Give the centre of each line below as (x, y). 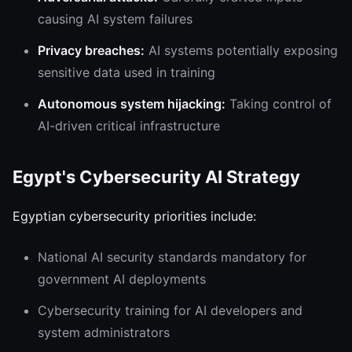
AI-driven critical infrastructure (129, 126)
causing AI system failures (115, 19)
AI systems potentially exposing (241, 50)
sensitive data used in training (126, 72)
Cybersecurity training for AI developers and (170, 310)
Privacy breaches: (91, 50)
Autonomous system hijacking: (132, 104)
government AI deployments (122, 279)
